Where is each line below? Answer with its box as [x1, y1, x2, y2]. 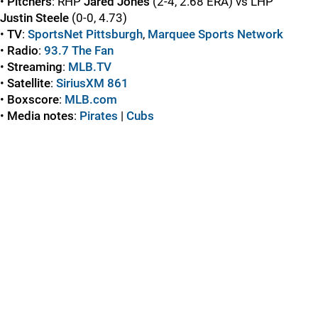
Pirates [79, 108, 118, 123]
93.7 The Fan [44, 43, 114, 57]
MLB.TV [68, 59, 111, 74]
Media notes [7, 108, 74, 123]
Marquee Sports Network [148, 26, 283, 41]
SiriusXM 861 [56, 75, 128, 90]
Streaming [7, 59, 62, 74]
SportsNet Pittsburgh [28, 26, 143, 41]
